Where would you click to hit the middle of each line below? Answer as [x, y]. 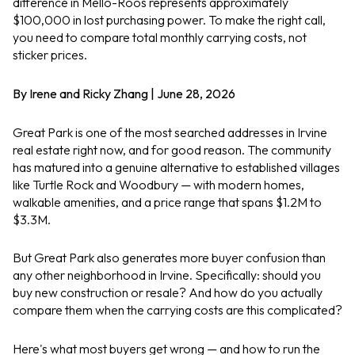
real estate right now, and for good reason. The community [172, 149]
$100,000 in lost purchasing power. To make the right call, [169, 20]
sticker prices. [50, 55]
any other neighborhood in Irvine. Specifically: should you [167, 275]
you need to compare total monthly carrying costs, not [160, 38]
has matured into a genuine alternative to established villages [176, 167]
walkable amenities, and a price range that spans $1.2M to [167, 202]
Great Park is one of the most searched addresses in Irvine [170, 132]
